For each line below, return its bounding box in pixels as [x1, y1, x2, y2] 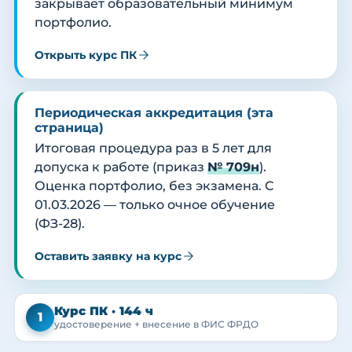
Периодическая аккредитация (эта [35, 105, 273, 121]
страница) [35, 120, 104, 136]
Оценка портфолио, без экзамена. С [35, 178, 273, 194]
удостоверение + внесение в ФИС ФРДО [54, 317, 258, 330]
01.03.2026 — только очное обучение [35, 197, 275, 213]
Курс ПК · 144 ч [54, 303, 153, 318]
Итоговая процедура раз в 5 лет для [35, 141, 272, 156]
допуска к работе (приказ [35, 159, 207, 175]
